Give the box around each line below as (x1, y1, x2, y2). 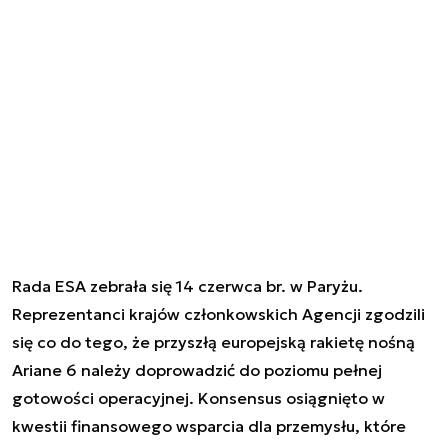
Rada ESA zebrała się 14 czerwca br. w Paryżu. (12, 275, 363, 296)
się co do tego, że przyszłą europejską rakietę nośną (12, 331, 415, 352)
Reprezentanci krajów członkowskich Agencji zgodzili (12, 303, 425, 324)
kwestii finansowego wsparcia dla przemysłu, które (12, 415, 406, 436)
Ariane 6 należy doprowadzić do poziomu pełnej (12, 359, 382, 380)
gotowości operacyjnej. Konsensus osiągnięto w (12, 387, 385, 408)
